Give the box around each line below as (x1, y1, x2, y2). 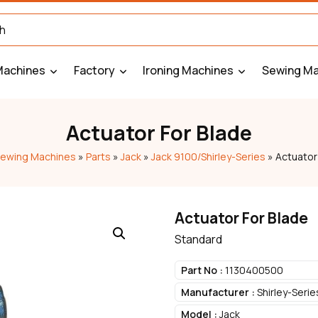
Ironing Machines (143, 62, 234, 78)
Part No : (180, 263, 223, 277)
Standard (174, 231, 222, 247)
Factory (73, 62, 115, 78)
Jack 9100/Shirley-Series (150, 150, 265, 163)
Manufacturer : (180, 285, 255, 299)
